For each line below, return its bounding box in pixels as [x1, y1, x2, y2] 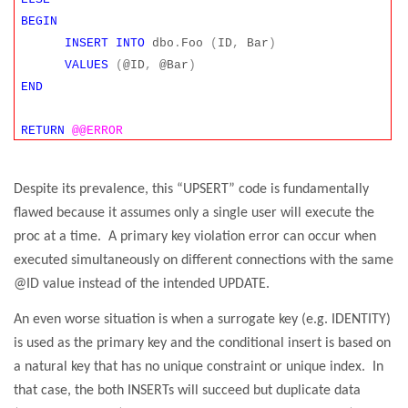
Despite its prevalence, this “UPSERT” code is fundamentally [14, 181, 369, 197]
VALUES [65, 58, 109, 73]
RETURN [21, 124, 66, 138]
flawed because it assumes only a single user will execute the [14, 205, 374, 220]
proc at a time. [14, 229, 101, 244]
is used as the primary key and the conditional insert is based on [14, 335, 391, 351]
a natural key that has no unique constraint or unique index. [14, 359, 365, 374]
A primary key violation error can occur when [108, 229, 376, 244]
